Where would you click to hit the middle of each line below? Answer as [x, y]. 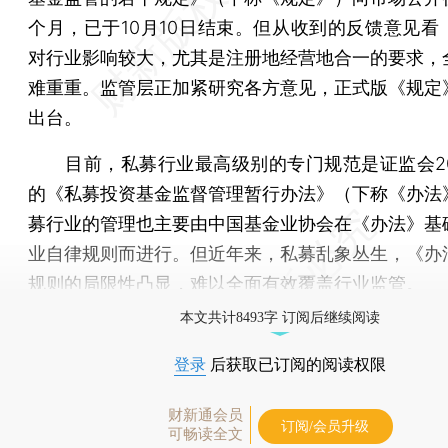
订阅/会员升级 [325, 426]
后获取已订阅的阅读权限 [296, 364]
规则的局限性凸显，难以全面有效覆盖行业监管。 [226, 283]
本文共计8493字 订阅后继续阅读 [280, 317]
